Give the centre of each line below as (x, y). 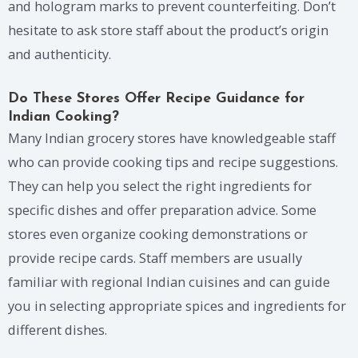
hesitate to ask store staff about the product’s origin (168, 30)
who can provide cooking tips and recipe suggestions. (173, 161)
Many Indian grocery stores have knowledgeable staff (172, 137)
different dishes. (58, 329)
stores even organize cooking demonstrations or (158, 233)
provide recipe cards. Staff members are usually (155, 257)
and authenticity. (60, 54)
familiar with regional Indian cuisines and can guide (169, 281)
